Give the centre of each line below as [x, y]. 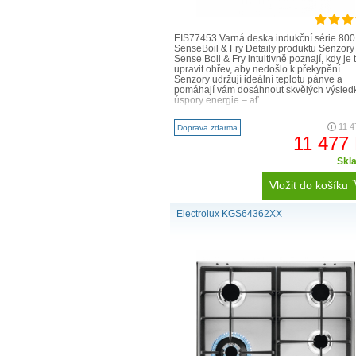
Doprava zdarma [207, 128]
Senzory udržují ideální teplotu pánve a [258, 79]
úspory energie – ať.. [219, 100]
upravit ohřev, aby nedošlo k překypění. [258, 69]
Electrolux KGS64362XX [229, 214]
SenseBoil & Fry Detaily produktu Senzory [264, 48]
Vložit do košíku [309, 185]
